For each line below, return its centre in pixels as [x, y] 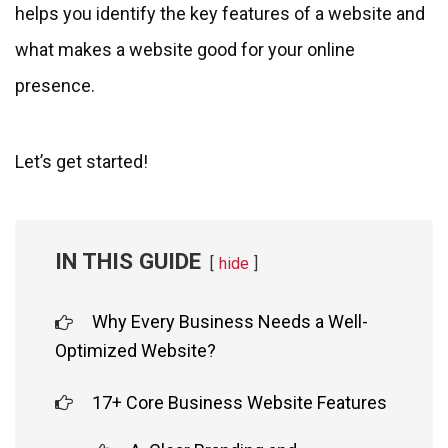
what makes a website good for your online [185, 49]
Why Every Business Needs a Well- [230, 321]
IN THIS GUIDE [128, 260]
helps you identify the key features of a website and [220, 13]
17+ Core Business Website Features [239, 402]
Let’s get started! [81, 161]
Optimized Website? [135, 350]
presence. [55, 85]
